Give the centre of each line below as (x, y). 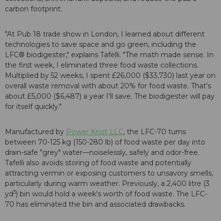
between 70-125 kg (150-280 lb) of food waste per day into (105, 142)
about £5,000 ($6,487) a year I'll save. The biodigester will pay (110, 96)
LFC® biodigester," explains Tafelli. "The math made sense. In (109, 55)
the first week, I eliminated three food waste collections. (102, 65)
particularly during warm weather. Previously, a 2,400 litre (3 (107, 184)
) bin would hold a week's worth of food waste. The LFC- (111, 194)
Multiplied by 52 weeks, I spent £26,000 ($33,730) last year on (110, 76)
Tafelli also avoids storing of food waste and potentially (98, 163)
